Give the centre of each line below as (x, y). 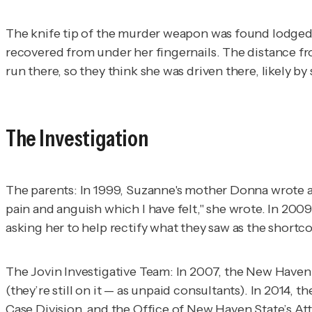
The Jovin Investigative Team (88, 272)
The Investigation (77, 138)
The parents (40, 190)
